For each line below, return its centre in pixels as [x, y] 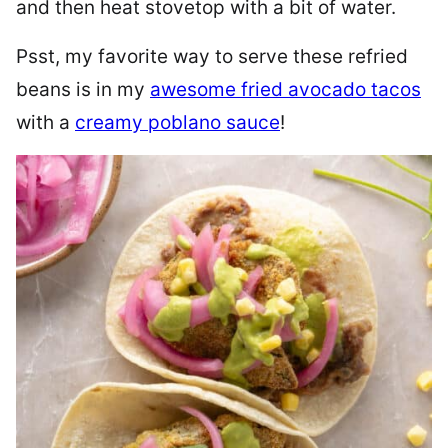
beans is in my [83, 90]
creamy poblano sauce [177, 123]
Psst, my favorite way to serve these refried [212, 57]
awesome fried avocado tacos [285, 90]
